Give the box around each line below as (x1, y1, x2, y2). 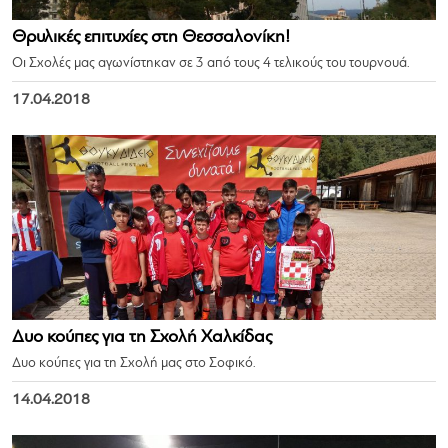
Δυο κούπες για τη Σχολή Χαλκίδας (12, 328, 272, 347)
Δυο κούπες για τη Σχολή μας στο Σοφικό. (12, 356, 256, 371)
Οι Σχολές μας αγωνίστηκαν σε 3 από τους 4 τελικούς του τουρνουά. (12, 56, 410, 71)
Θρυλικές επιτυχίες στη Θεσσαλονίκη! (12, 28, 290, 47)
